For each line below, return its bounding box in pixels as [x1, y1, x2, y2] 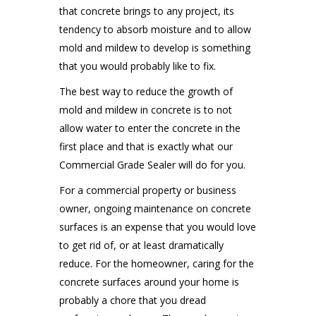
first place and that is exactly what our [59, 140, 233, 153]
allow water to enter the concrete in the [59, 121, 241, 135]
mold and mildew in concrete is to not [59, 103, 232, 116]
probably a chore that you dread [59, 293, 206, 307]
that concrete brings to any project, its [59, 4, 234, 18]
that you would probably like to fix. [59, 59, 216, 73]
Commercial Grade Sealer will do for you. [59, 158, 248, 171]
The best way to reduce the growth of [59, 85, 233, 98]
